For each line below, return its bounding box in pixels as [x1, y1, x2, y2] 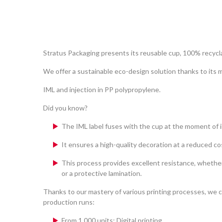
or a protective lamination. [61, 168, 142, 177]
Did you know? [43, 103, 88, 112]
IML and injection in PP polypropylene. [43, 85, 161, 94]
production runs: [43, 197, 95, 206]
